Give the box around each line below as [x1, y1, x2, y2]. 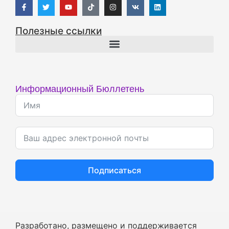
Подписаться [88, 165, 141, 175]
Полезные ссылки [15, 25, 102, 37]
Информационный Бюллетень [15, 82, 144, 95]
